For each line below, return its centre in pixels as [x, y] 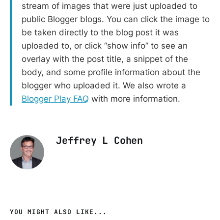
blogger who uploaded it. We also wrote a [104, 85]
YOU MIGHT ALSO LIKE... [58, 212]
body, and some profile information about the [111, 72]
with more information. [135, 98]
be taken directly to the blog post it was [100, 32]
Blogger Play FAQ [55, 98]
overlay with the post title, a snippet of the [105, 59]
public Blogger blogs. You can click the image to [116, 19]
